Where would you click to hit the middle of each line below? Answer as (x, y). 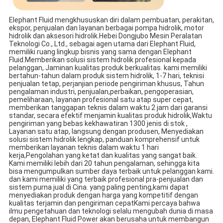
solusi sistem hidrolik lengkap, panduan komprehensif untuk (104, 140)
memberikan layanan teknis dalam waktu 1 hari (84, 148)
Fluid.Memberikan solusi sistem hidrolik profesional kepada (102, 60)
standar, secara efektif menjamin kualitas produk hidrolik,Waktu (110, 116)
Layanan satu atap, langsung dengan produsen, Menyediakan (106, 132)
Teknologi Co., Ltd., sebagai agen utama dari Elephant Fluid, (102, 44)
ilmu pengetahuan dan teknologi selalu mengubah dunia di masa (111, 211)
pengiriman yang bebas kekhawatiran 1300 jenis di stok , (98, 124)
